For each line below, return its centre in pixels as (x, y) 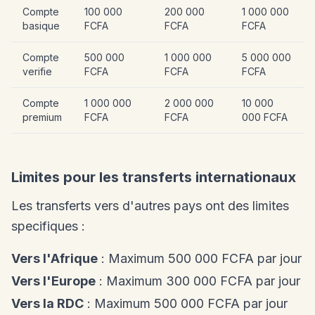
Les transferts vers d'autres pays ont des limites (150, 205)
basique (41, 25)
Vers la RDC (47, 303)
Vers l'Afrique (54, 258)
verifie (37, 71)
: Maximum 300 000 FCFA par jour (198, 281)
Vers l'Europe (53, 281)
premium (42, 117)
